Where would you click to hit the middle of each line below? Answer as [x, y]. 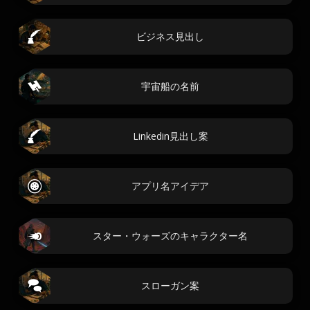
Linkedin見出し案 [170, 136]
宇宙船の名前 [170, 86]
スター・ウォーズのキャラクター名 [170, 236]
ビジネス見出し [170, 36]
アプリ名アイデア [170, 186]
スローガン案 [170, 285]
